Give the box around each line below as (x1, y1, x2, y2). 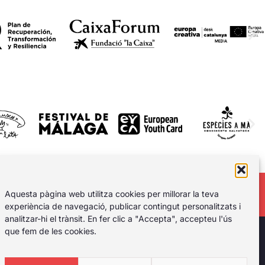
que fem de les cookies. (5, 225, 96, 236)
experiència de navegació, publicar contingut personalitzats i (5, 201, 241, 211)
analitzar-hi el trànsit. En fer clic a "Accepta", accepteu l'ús (5, 213, 232, 224)
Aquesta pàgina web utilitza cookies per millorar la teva (5, 188, 219, 199)
